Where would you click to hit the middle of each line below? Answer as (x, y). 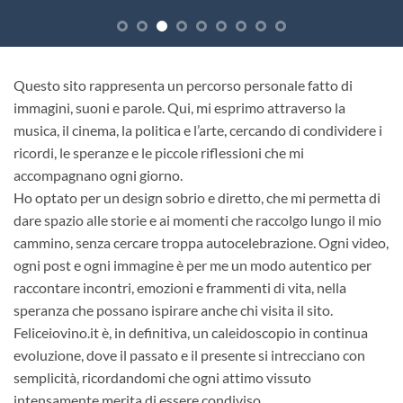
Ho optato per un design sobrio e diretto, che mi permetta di (197, 197)
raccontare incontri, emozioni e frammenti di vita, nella (180, 287)
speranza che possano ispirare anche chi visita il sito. (173, 310)
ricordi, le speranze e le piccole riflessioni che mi (159, 152)
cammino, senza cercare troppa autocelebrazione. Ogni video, (201, 242)
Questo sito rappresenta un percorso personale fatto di (183, 85)
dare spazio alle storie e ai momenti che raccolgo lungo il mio (197, 220)
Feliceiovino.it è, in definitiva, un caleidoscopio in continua (191, 332)
